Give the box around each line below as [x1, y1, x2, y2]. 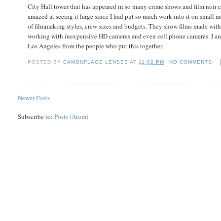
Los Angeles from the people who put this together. [27, 41, 163, 50]
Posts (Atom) [54, 111, 89, 121]
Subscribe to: [18, 111, 55, 121]
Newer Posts [18, 93, 50, 102]
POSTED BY [27, 59, 64, 65]
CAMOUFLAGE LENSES [63, 59, 129, 65]
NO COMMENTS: [169, 59, 216, 65]
